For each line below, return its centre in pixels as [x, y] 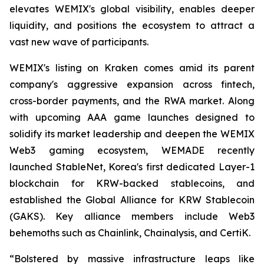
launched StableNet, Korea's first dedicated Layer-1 [132, 167]
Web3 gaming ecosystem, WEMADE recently [132, 151]
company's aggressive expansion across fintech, [132, 85]
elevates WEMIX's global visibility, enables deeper [132, 9]
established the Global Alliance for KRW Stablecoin [132, 200]
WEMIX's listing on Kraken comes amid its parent [132, 68]
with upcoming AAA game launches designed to [132, 118]
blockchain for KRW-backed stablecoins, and [132, 184]
